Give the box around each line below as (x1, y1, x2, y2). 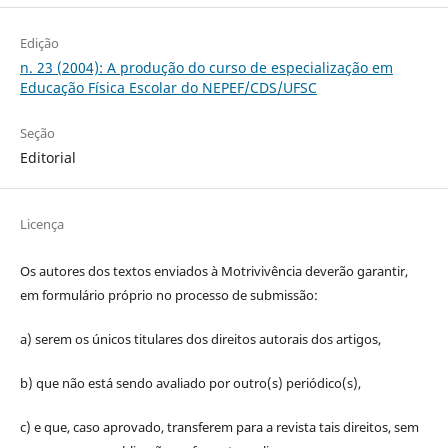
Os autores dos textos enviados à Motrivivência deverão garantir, (19, 261, 408, 280)
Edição (19, 33, 59, 52)
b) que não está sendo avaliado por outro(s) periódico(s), (19, 373, 361, 392)
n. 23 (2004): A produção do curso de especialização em (19, 57, 393, 77)
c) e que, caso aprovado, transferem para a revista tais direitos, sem (19, 417, 419, 436)
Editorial (19, 147, 76, 167)
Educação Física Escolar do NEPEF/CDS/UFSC (19, 77, 317, 97)
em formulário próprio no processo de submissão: (19, 285, 318, 304)
